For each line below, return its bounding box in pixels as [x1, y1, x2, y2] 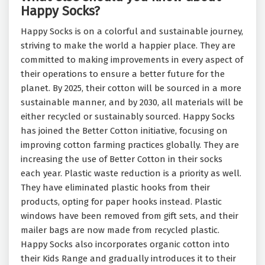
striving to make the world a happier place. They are [21, 40, 235, 51]
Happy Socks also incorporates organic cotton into [21, 239, 230, 250]
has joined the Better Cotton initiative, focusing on [21, 125, 228, 137]
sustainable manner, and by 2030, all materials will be [21, 97, 243, 108]
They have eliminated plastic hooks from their [21, 182, 210, 193]
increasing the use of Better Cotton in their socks [21, 154, 222, 165]
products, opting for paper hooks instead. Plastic [21, 196, 222, 208]
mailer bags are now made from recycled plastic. [21, 225, 222, 236]
